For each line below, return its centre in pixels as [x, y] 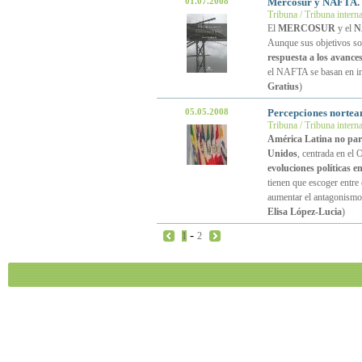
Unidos [282, 154]
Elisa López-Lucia [304, 212]
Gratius [283, 86]
